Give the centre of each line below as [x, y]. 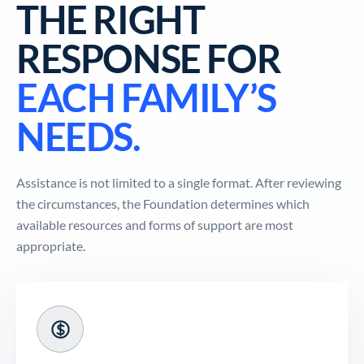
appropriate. [51, 246]
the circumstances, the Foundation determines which [163, 204]
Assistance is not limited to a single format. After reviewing [179, 182]
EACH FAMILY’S [146, 97]
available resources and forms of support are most [155, 225]
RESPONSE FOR [149, 58]
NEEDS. [78, 136]
